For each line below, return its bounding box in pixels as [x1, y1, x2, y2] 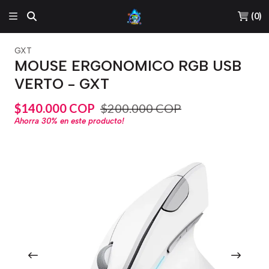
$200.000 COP [100, 100, 181, 115]
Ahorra [14, 116, 41, 126]
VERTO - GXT [14, 75, 109, 92]
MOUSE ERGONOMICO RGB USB [14, 57, 241, 74]
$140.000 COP [14, 100, 95, 115]
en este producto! [58, 116, 124, 126]
